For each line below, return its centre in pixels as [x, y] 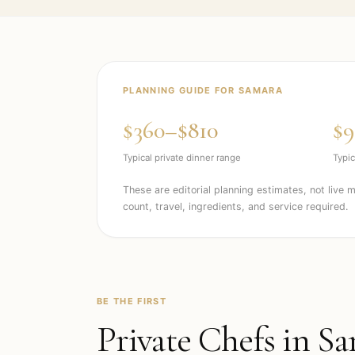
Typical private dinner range [182, 158]
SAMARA [261, 90]
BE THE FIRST [132, 301]
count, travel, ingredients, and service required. [235, 206]
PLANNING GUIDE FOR [181, 90]
